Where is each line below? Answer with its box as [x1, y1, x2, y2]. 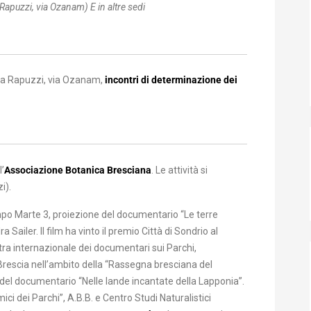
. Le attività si [151, 164, 208, 176]
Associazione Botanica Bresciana [4, 164, 151, 176]
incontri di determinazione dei [105, 74, 237, 85]
